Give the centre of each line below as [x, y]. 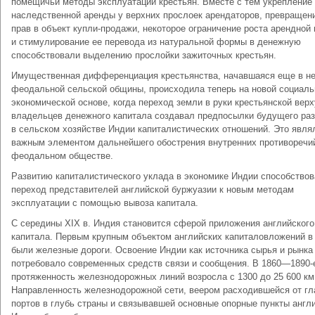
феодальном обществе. [62, 156]
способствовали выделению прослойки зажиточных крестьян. [144, 55]
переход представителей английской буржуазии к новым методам [153, 189]
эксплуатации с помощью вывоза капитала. [105, 203]
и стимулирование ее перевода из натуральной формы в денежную [156, 42]
